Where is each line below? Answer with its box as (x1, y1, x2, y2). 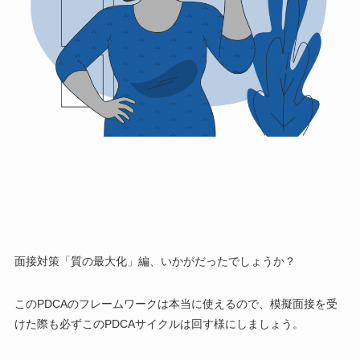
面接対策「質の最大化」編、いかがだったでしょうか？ (14, 254, 296, 268)
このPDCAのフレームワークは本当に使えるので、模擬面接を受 (14, 297, 337, 310)
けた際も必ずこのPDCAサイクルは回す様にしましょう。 (14, 317, 304, 330)
